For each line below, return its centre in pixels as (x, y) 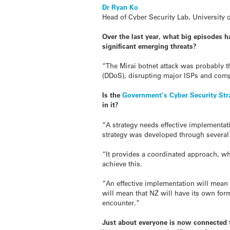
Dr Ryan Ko (120, 7)
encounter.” (121, 202)
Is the (112, 95)
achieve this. (122, 163)
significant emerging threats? (150, 46)
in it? (111, 105)
